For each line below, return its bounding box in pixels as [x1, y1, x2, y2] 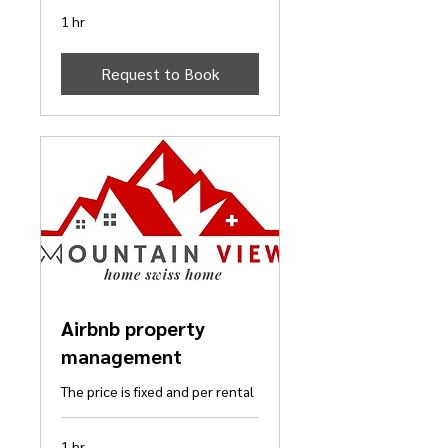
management [61, 343, 182, 370]
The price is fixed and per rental [61, 382, 254, 401]
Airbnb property [61, 315, 205, 342]
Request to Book [100, 63, 220, 85]
